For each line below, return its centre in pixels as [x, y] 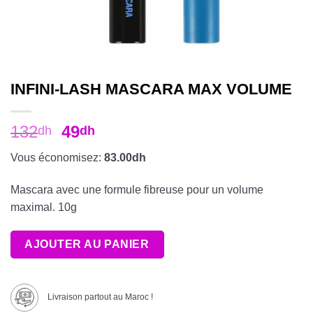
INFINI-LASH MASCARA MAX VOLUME [151, 89]
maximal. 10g [44, 207]
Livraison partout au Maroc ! [99, 297]
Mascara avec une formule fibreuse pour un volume [137, 189]
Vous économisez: [57, 158]
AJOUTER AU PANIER [87, 244]
